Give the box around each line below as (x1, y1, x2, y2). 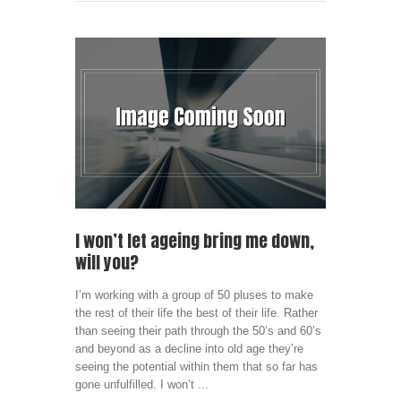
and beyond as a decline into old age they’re (75, 341, 303, 355)
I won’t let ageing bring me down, (75, 227, 314, 253)
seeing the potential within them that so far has (75, 359, 318, 373)
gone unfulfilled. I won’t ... (75, 377, 209, 391)
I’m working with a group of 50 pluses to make (75, 287, 313, 302)
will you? (75, 249, 139, 275)
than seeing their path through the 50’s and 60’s (75, 323, 321, 337)
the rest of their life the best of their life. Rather (75, 305, 318, 320)
